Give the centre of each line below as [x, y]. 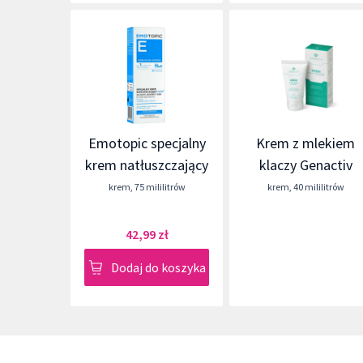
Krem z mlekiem [306, 143]
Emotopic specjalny [147, 143]
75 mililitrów [160, 187]
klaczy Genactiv [305, 165]
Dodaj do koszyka [158, 267]
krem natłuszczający [147, 165]
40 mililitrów [318, 187]
